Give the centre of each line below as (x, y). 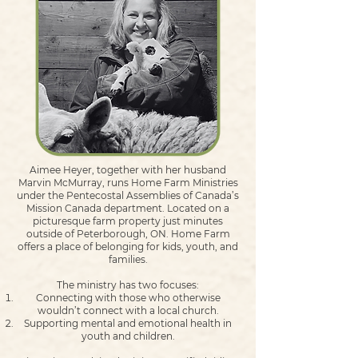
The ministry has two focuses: (128, 285)
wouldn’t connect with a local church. (128, 310)
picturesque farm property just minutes (128, 221)
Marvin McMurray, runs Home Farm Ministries (128, 183)
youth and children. (128, 336)
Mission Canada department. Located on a (128, 208)
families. (128, 259)
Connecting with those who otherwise (128, 298)
